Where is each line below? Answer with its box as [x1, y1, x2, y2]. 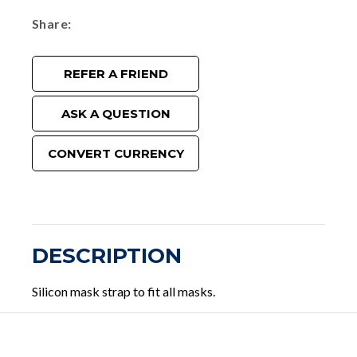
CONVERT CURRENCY [47, 146, 184, 162]
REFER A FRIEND [63, 66, 168, 82]
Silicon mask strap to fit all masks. [32, 284, 215, 300]
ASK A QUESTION [61, 106, 171, 122]
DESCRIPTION [32, 243, 182, 269]
